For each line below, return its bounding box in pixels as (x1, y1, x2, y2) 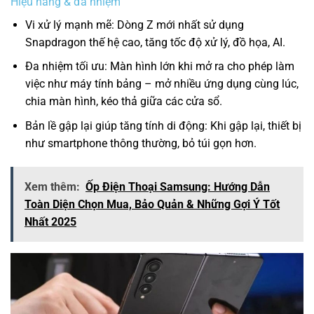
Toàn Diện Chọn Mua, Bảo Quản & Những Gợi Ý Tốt (25, 197, 280, 211)
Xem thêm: (25, 179, 80, 193)
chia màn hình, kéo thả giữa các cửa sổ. (25, 95, 222, 109)
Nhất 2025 (25, 214, 76, 228)
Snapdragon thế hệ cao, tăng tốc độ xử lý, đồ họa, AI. (25, 35, 285, 49)
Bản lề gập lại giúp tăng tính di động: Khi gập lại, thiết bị (25, 119, 301, 133)
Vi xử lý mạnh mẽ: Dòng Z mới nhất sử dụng (25, 18, 244, 32)
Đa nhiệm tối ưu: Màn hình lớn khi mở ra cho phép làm (25, 60, 294, 74)
